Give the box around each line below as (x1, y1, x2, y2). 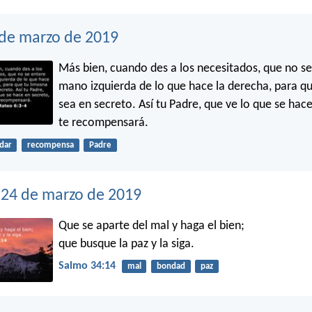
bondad (156, 261, 185, 271)
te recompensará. (58, 116, 148, 130)
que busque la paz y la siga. (58, 237, 194, 251)
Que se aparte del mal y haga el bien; (58, 219, 244, 233)
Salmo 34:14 (58, 260, 116, 272)
